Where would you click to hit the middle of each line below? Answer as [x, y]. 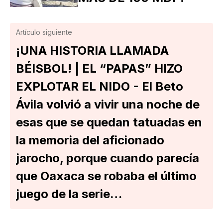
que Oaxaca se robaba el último [106, 176]
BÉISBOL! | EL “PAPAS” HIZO [99, 69]
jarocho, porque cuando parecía [108, 158]
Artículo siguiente [44, 32]
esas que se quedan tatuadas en [109, 122]
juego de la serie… [69, 194]
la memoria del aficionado [90, 140]
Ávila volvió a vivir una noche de [108, 105]
